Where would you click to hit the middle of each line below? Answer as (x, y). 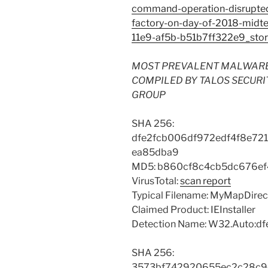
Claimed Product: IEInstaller (194, 210)
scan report (205, 181)
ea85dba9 (155, 153)
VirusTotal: (156, 181)
